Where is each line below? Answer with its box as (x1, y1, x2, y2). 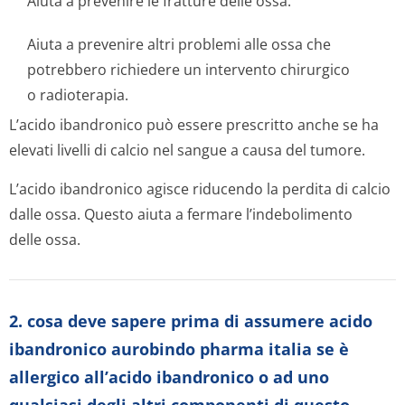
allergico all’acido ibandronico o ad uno (9, 366, 329, 388)
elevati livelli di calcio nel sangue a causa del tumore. (9, 140, 365, 160)
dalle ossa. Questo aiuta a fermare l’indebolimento (9, 204, 353, 224)
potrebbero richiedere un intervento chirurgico (27, 60, 350, 80)
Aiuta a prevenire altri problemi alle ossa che (27, 34, 331, 54)
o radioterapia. (27, 85, 128, 105)
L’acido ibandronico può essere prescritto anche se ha (9, 115, 379, 135)
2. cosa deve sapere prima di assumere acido (9, 310, 372, 332)
